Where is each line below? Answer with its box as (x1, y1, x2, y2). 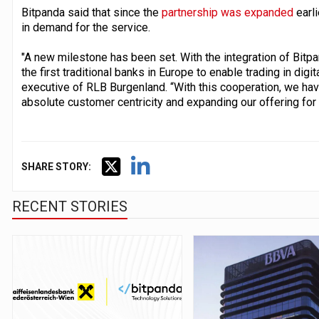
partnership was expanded (161, 5, 293, 19)
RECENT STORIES (11, 197, 127, 215)
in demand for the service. (21, 20, 150, 34)
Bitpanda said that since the (21, 5, 162, 19)
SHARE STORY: (21, 160, 91, 172)
